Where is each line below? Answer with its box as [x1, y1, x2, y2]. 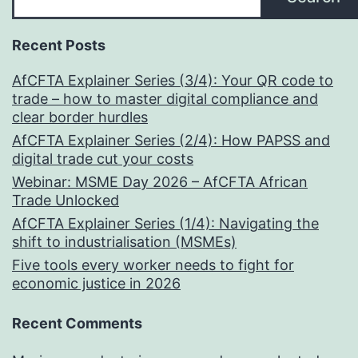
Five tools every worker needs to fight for [12, 256, 294, 273]
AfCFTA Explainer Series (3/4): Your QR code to [12, 71, 333, 89]
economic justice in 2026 [12, 274, 181, 292]
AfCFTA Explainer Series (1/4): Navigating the [12, 214, 319, 232]
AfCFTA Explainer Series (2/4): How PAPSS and [12, 131, 330, 149]
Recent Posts [12, 36, 105, 54]
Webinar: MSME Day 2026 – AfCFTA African [12, 173, 308, 190]
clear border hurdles [12, 108, 148, 125]
